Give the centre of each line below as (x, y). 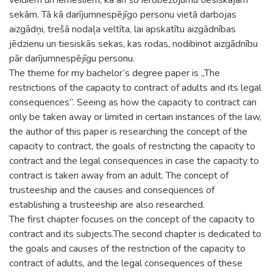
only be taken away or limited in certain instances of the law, (135, 117)
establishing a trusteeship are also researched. (107, 204)
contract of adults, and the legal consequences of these (126, 263)
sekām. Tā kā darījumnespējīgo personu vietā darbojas (123, 14)
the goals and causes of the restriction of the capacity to (127, 248)
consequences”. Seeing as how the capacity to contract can (133, 102)
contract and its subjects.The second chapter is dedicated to (135, 234)
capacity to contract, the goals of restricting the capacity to (132, 146)
